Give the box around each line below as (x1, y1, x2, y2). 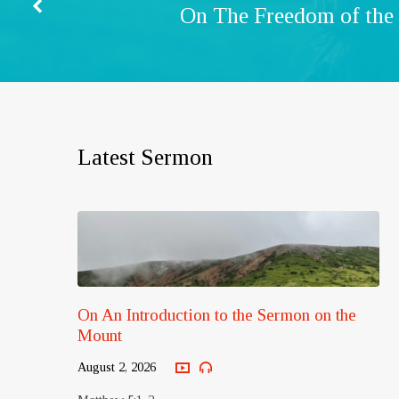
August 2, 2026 (77, 360, 156, 375)
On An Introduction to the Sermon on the (77, 305, 356, 325)
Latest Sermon (77, 144, 213, 170)
